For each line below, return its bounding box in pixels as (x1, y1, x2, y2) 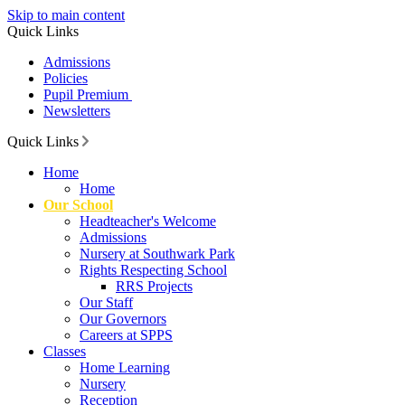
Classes (43, 344, 86, 359)
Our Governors (80, 311, 166, 326)
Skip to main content (7, 7, 125, 23)
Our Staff (80, 295, 133, 310)
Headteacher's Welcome (80, 213, 216, 229)
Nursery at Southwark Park (80, 246, 235, 261)
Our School (43, 197, 113, 212)
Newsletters (43, 103, 110, 118)
